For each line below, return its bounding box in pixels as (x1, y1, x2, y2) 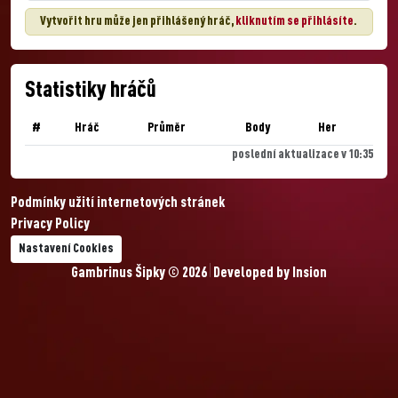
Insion (292, 267, 327, 281)
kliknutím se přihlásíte (235, 15, 354, 28)
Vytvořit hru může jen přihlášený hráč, (40, 15, 235, 28)
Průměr (147, 122, 186, 134)
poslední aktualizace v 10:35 (232, 148, 373, 161)
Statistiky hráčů (25, 80, 156, 102)
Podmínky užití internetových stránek (11, 196, 225, 211)
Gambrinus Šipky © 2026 (71, 267, 210, 281)
